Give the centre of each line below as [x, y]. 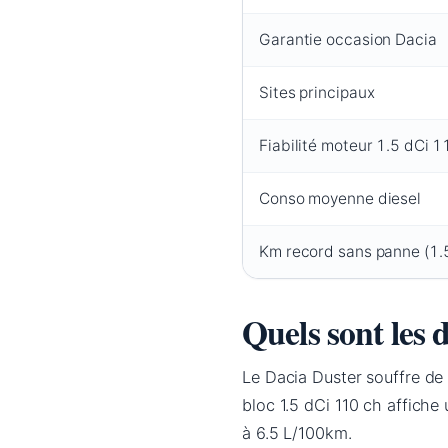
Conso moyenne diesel [340, 199]
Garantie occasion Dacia [348, 40]
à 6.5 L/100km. [297, 433]
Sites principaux [317, 93]
